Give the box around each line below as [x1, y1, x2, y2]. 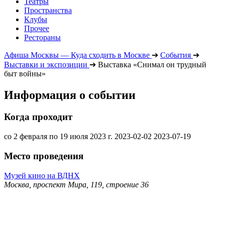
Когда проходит [4, 111, 72, 123]
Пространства [24, 6, 72, 15]
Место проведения [4, 150, 83, 161]
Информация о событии [4, 88, 136, 101]
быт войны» [4, 69, 46, 78]
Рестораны [24, 33, 61, 42]
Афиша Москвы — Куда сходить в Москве [4, 50, 150, 59]
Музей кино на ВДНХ [4, 171, 80, 180]
